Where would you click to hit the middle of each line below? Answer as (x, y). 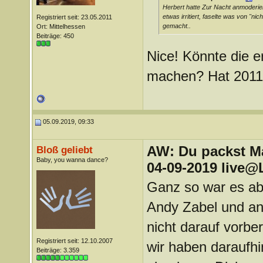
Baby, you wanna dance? (72, 160)
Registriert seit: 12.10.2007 (74, 241)
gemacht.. (176, 26)
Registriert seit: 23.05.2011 (74, 17)
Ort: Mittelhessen (60, 26)
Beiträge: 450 (55, 36)
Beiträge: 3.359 (58, 250)
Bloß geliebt (64, 150)
